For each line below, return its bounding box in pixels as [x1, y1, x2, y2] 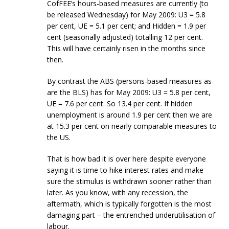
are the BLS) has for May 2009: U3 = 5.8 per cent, [47, 87, 211, 97]
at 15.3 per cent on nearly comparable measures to [47, 121, 217, 131]
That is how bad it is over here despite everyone [47, 153, 207, 164]
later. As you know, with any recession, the [47, 187, 189, 197]
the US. [47, 132, 71, 142]
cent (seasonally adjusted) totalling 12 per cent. [47, 32, 203, 42]
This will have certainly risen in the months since [47, 43, 206, 53]
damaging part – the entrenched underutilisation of [47, 210, 216, 220]
